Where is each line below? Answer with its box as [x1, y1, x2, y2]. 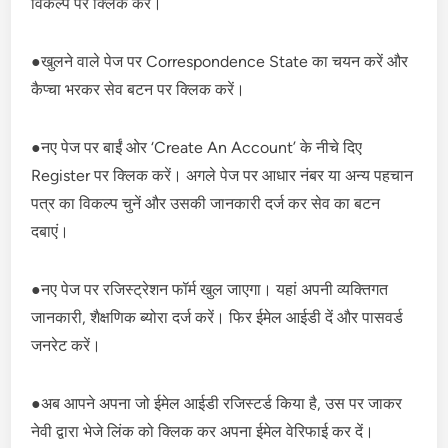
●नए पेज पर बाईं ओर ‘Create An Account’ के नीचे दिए [31, 137, 363, 157]
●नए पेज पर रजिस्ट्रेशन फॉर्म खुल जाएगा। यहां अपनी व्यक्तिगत [31, 279, 389, 299]
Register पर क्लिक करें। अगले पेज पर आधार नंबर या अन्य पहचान [31, 165, 414, 185]
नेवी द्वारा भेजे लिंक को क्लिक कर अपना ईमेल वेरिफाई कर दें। [31, 421, 375, 441]
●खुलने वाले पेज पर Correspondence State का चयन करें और [31, 51, 409, 71]
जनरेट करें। [31, 335, 102, 355]
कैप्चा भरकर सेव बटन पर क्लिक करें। [31, 79, 246, 99]
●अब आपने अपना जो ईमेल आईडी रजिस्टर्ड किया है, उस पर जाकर [31, 393, 403, 413]
